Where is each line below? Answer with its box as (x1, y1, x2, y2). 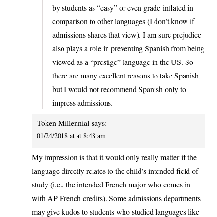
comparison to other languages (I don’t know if (52, 15, 194, 26)
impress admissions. (52, 97, 113, 108)
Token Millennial (37, 117, 89, 128)
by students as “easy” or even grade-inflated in (52, 2, 193, 13)
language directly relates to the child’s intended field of (32, 166, 198, 176)
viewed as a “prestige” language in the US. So (52, 56, 193, 67)
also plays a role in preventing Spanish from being (52, 43, 204, 53)
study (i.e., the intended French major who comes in (32, 179, 190, 190)
